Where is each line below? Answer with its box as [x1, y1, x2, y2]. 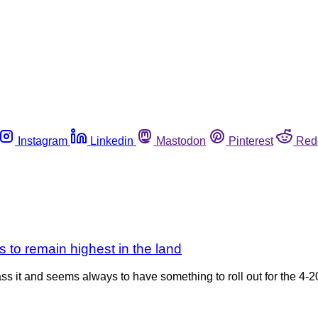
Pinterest [229, 134, 273, 147]
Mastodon [156, 134, 206, 147]
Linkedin [90, 134, 133, 147]
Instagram [18, 134, 67, 147]
